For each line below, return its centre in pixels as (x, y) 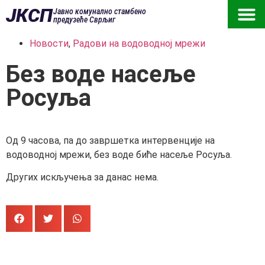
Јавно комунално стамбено (100, 11)
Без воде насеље (101, 74)
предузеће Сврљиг (84, 20)
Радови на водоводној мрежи (139, 43)
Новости (49, 43)
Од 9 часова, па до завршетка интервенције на (110, 140)
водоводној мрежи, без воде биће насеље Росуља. (119, 155)
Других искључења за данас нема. (82, 177)
